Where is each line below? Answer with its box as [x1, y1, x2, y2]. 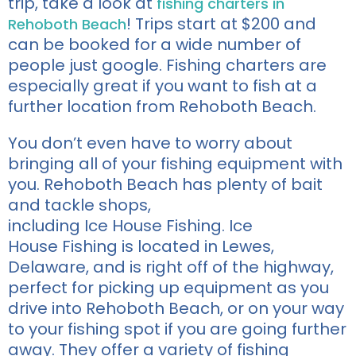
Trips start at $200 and [135, 12, 316, 35]
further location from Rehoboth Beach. [8, 95, 320, 118]
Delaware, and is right [8, 255, 187, 278]
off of [187, 255, 228, 278]
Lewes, [218, 234, 274, 257]
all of [79, 152, 118, 175]
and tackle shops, [8, 193, 151, 216]
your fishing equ [118, 152, 248, 175]
